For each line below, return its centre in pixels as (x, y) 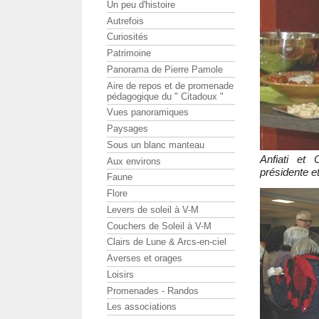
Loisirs (120, 274)
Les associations (142, 307)
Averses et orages (145, 258)
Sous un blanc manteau (156, 145)
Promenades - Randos (153, 291)
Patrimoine (129, 53)
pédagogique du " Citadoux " (165, 96)
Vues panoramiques (148, 113)
